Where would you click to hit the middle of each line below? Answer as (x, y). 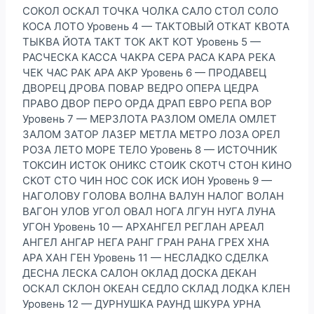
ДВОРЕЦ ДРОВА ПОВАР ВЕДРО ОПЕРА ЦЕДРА (141, 88)
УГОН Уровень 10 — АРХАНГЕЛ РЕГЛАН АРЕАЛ (143, 226)
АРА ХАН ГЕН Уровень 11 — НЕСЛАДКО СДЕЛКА (145, 257)
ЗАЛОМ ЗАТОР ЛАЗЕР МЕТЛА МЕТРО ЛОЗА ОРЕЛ (151, 134)
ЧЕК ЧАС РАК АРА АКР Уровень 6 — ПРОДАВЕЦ (144, 72)
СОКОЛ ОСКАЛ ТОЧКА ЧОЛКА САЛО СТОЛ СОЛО (150, 11)
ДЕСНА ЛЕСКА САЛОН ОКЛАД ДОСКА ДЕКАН (139, 273)
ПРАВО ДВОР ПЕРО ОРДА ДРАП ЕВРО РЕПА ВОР (147, 103)
